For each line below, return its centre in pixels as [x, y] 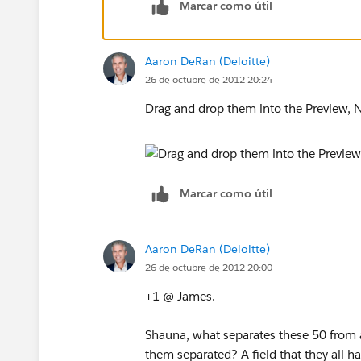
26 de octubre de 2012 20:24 [209, 79]
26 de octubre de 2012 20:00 [209, 267]
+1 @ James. [180, 296]
